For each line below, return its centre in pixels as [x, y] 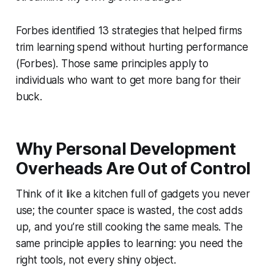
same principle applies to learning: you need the [129, 243]
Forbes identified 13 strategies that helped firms [129, 30]
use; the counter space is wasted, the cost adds [129, 210]
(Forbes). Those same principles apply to [112, 63]
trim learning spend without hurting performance [132, 47]
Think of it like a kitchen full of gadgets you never [133, 194]
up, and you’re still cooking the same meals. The [129, 227]
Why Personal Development [126, 149]
